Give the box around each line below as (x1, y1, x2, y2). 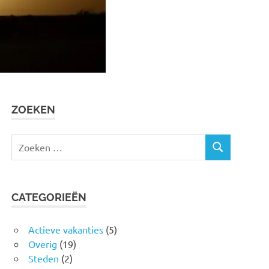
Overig (28, 237, 57, 250)
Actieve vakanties (28, 223, 103, 235)
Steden (28, 252, 59, 264)
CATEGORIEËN (11, 190, 87, 204)
